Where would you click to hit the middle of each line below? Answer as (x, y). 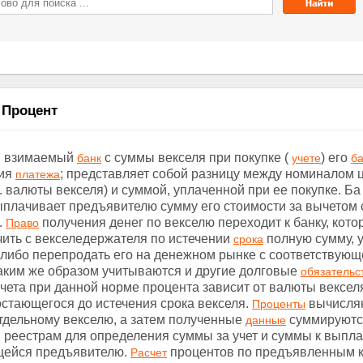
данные (266, 320)
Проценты (279, 304)
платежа (38, 174)
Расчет (149, 352)
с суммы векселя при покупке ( (196, 158)
